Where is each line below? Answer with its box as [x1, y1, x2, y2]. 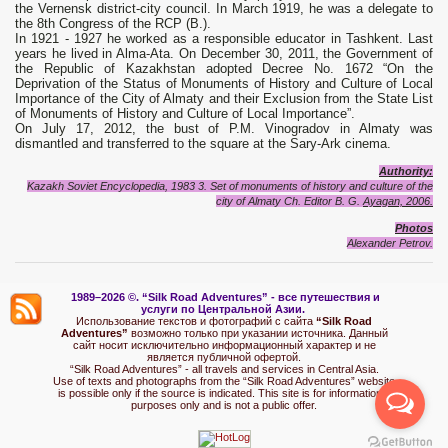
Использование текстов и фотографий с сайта [76, 315, 316, 328]
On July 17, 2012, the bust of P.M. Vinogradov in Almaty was [15, 121, 433, 137]
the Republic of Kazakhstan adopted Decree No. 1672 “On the [15, 61, 433, 77]
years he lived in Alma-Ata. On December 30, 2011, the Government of [15, 46, 433, 62]
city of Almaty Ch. [216, 195, 304, 208]
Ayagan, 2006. [363, 195, 433, 208]
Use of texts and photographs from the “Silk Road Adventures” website [53, 375, 395, 388]
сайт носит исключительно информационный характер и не [72, 339, 376, 352]
